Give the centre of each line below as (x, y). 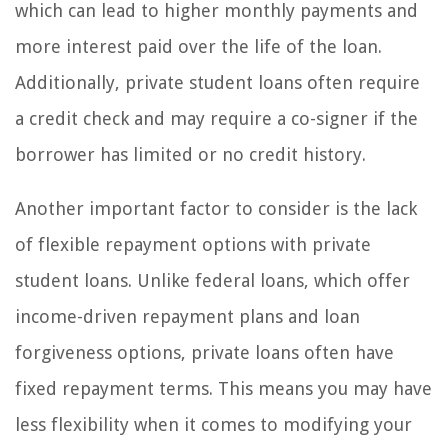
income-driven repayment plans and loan (187, 317)
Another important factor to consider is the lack (216, 209)
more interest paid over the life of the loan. (198, 47)
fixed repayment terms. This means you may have (223, 389)
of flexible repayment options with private (193, 245)
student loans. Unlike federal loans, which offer (212, 281)
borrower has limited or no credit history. (190, 155)
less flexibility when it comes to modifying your (213, 425)
